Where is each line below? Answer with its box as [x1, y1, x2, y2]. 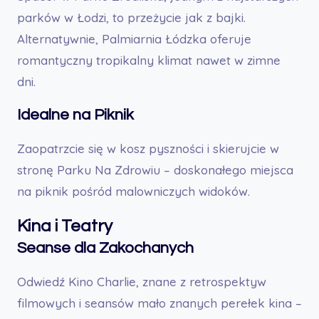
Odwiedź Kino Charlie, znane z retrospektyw [17, 273, 266, 289]
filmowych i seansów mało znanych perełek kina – [17, 295, 302, 310]
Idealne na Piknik [17, 106, 134, 123]
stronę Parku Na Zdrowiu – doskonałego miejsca [17, 162, 293, 177]
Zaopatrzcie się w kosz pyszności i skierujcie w [17, 140, 279, 156]
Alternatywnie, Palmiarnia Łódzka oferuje [17, 31, 251, 46]
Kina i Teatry [17, 216, 113, 235]
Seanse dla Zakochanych [17, 239, 194, 256]
